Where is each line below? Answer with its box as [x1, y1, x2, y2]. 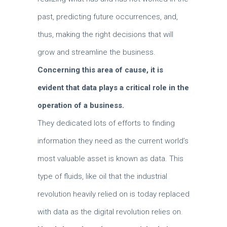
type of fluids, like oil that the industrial [37, 172, 167, 181]
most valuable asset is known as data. [37, 154, 169, 163]
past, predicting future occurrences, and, [37, 12, 178, 21]
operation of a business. [37, 101, 124, 110]
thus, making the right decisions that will [37, 30, 173, 39]
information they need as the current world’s [37, 136, 188, 145]
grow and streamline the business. [37, 48, 156, 57]
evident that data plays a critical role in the [37, 83, 189, 92]
